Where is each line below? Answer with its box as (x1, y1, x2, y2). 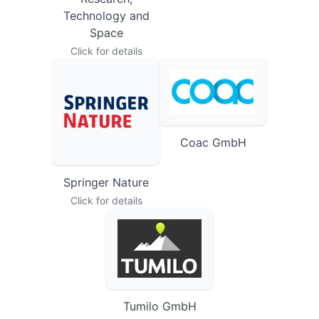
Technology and (63, 24, 150, 39)
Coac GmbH (179, 151, 246, 166)
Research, (80, 7, 132, 22)
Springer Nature (63, 191, 149, 206)
